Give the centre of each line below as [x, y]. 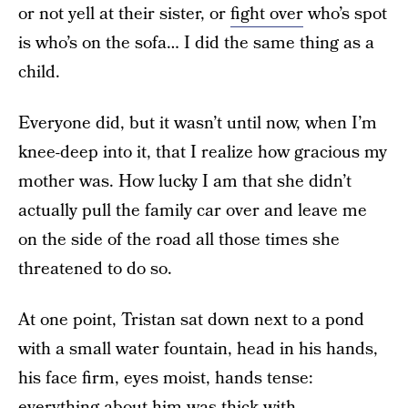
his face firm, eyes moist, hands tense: [166, 378]
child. [39, 72]
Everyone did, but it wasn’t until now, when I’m [198, 123]
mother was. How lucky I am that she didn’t [185, 182]
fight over [267, 14]
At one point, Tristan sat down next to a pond [191, 320]
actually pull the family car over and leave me [193, 211]
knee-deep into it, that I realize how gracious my [203, 153]
